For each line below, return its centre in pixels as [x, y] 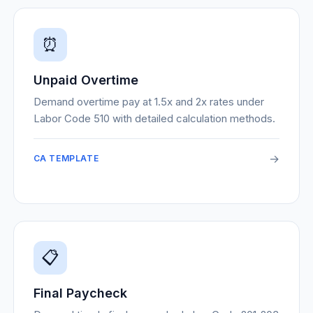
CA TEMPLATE [66, 158]
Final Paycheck [80, 293]
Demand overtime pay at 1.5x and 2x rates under [148, 102]
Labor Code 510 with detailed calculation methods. [154, 118]
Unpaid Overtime [86, 80]
